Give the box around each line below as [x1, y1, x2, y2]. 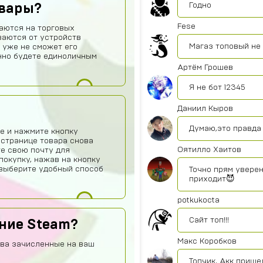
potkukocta [177, 196, 220, 204]
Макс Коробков [177, 237, 237, 245]
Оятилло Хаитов [177, 146, 241, 154]
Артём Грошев [177, 63, 233, 72]
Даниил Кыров [177, 104, 233, 113]
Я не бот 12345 [189, 83, 245, 92]
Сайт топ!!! [189, 216, 229, 224]
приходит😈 [189, 175, 235, 183]
